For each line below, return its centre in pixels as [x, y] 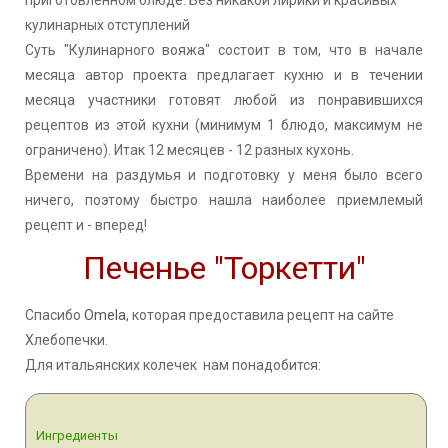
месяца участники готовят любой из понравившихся [224, 99]
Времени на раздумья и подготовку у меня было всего [224, 174]
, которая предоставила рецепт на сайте [260, 314]
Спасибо [54, 314]
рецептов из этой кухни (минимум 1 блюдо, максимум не [224, 124]
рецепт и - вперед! [86, 224]
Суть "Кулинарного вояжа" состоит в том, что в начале [224, 49]
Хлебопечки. [69, 339]
